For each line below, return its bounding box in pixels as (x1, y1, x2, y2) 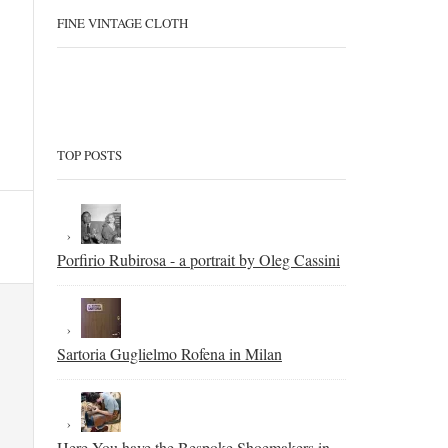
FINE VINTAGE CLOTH (57, 14, 188, 32)
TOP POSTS (57, 146, 122, 164)
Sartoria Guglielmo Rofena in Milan (57, 343, 282, 364)
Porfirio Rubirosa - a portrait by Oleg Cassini (57, 249, 340, 270)
